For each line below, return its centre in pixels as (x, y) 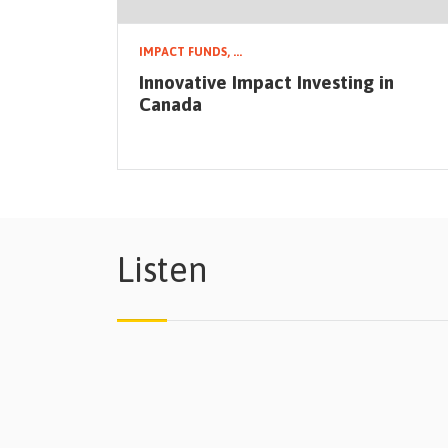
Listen (162, 269)
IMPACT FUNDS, (186, 52)
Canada (170, 104)
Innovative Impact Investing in (266, 82)
